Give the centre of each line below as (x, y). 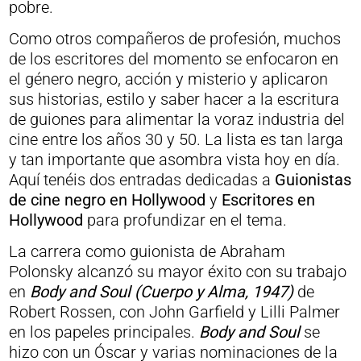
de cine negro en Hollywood (107, 200)
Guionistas (313, 180)
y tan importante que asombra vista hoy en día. (174, 160)
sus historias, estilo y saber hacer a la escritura (174, 99)
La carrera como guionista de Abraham (147, 251)
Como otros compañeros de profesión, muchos (174, 39)
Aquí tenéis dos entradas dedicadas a (141, 180)
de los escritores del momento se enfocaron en (173, 59)
